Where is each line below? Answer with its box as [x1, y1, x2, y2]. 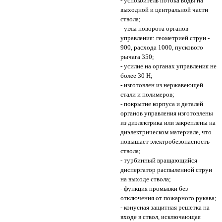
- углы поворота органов [120, 25, 188, 33]
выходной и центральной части [120, 6, 208, 14]
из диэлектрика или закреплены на [120, 119, 216, 127]
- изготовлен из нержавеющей [120, 81, 203, 89]
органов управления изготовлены [120, 110, 213, 117]
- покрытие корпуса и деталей [120, 100, 203, 108]
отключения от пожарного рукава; [120, 194, 217, 202]
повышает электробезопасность [120, 138, 210, 146]
